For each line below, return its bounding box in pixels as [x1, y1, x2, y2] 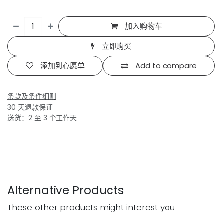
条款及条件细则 [7, 91, 56, 102]
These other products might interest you [7, 201, 175, 214]
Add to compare [135, 60, 197, 71]
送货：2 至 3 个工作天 [7, 113, 77, 123]
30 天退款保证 [7, 102, 53, 112]
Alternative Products [7, 182, 124, 199]
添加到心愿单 [40, 60, 85, 71]
